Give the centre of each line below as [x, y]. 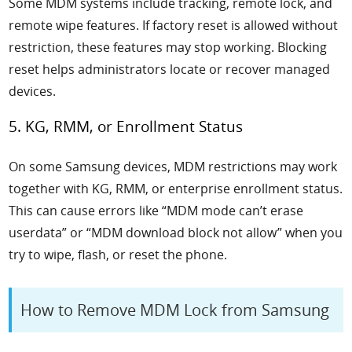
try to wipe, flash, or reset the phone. [118, 254]
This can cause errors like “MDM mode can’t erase [156, 210]
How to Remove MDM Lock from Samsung [175, 310]
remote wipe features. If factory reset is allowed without [174, 25]
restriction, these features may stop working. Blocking [168, 47]
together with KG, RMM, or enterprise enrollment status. [176, 188]
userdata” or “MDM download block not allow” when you [176, 232]
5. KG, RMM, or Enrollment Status [126, 126]
